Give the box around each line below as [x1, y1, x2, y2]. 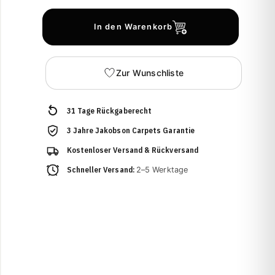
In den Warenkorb [93, 22, 173, 31]
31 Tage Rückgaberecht [66, 105, 152, 116]
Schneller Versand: [66, 164, 136, 175]
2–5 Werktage [136, 165, 188, 174]
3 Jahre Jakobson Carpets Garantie [66, 125, 195, 136]
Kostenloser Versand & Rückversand [66, 144, 199, 155]
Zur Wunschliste [116, 68, 184, 78]
